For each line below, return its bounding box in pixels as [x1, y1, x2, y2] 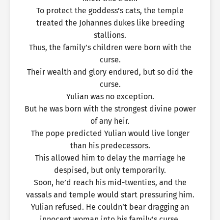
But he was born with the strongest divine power [24, 104, 196, 113]
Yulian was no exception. [66, 92, 154, 101]
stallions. [94, 30, 126, 40]
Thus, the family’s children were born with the [28, 43, 192, 52]
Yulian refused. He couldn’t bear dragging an [31, 202, 189, 212]
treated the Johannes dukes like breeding [36, 18, 184, 27]
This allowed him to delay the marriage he [34, 153, 186, 163]
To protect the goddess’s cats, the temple [36, 6, 184, 15]
